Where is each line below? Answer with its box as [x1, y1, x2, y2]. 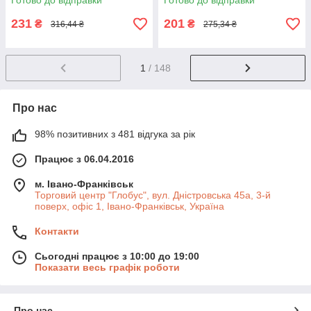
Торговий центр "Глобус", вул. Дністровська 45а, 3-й [35, 189, 271, 201]
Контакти [35, 225, 79, 237]
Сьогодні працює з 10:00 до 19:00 [35, 250, 199, 262]
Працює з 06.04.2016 [35, 153, 134, 165]
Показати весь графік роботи [35, 261, 180, 273]
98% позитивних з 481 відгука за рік [35, 128, 195, 140]
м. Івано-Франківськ [35, 178, 133, 190]
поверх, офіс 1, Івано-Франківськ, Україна [35, 200, 224, 212]
